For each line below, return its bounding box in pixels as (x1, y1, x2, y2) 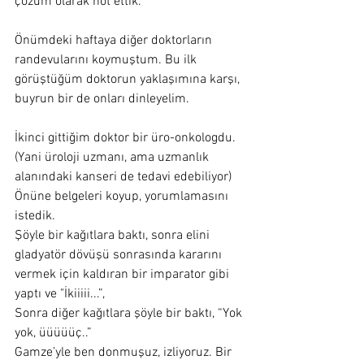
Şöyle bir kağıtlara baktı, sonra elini (15, 227, 213, 244)
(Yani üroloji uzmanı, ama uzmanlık (15, 149, 212, 166)
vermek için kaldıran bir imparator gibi (15, 266, 232, 283)
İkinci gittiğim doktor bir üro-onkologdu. (15, 130, 239, 146)
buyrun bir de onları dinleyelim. (15, 91, 189, 107)
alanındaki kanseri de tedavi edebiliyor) (15, 169, 235, 185)
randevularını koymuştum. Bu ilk (15, 52, 200, 68)
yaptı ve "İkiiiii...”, (15, 286, 105, 302)
